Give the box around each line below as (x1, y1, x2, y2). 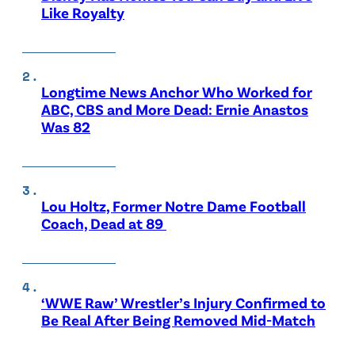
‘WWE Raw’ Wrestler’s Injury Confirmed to (41, 292, 326, 311)
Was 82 (41, 116, 90, 136)
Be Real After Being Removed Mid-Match (41, 310, 315, 329)
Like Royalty (41, 2, 124, 21)
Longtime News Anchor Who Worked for (41, 82, 312, 101)
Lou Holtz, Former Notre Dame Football (41, 196, 306, 215)
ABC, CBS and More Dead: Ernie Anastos (41, 99, 308, 118)
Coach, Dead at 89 (41, 213, 166, 232)
